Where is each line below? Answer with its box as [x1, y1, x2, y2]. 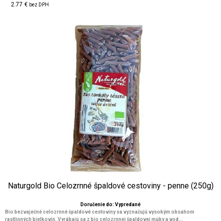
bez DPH [29, 2, 49, 7]
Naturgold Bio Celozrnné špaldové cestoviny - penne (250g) [7, 181, 214, 190]
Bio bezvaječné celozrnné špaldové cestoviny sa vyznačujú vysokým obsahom [5, 209, 194, 215]
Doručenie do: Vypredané [80, 202, 141, 207]
